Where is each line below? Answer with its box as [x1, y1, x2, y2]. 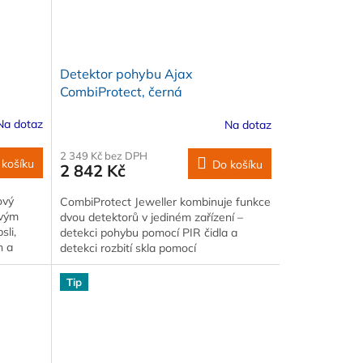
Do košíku [211, 157, 263, 173]
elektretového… [59, 256, 139, 271]
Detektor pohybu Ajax [59, 66, 193, 83]
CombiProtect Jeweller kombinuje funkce [59, 194, 271, 210]
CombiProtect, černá [59, 83, 182, 100]
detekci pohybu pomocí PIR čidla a [59, 225, 237, 241]
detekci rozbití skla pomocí [59, 241, 196, 256]
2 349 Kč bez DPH [59, 149, 147, 163]
